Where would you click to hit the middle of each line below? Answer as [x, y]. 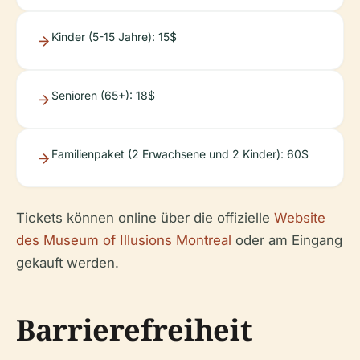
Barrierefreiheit [134, 329]
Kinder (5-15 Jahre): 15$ [114, 36]
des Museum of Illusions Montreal [124, 240]
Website [300, 217]
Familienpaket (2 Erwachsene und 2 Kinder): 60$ [180, 153]
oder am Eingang [287, 240]
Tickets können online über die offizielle [145, 217]
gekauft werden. [67, 262]
